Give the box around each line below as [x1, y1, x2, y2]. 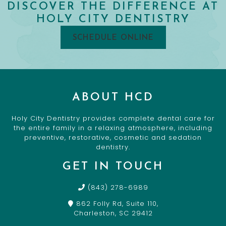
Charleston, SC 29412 [73, 208, 153, 218]
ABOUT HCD [72, 92, 154, 104]
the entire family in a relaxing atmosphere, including [14, 123, 212, 133]
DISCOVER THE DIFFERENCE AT [7, 2, 219, 13]
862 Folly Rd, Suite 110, [73, 199, 158, 209]
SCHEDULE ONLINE [72, 34, 154, 42]
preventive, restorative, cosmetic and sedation [24, 133, 202, 143]
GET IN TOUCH [63, 161, 163, 173]
